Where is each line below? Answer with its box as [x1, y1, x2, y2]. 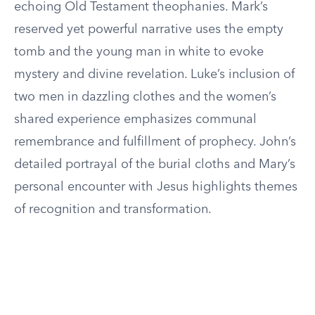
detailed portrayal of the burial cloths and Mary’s [14, 158, 295, 171]
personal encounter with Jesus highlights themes [14, 181, 297, 193]
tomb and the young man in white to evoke [14, 46, 264, 58]
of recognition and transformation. [14, 203, 212, 216]
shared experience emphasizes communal [14, 113, 257, 126]
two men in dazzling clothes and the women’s [14, 91, 276, 103]
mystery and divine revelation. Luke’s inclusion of [14, 68, 295, 81]
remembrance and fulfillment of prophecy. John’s [14, 136, 296, 148]
